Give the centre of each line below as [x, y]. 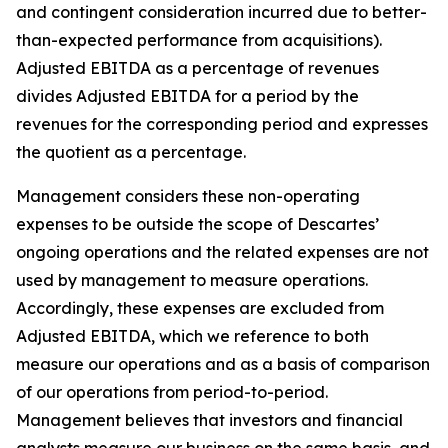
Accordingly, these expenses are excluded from [200, 308]
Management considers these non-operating [188, 196]
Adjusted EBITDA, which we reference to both [192, 336]
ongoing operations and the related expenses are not [222, 252]
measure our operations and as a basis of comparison [223, 364]
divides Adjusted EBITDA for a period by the [187, 96]
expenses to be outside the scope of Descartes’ [197, 224]
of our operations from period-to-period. [172, 392]
